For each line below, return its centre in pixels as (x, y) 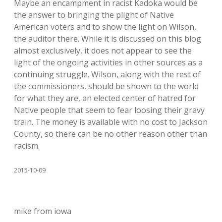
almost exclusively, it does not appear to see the (103, 51)
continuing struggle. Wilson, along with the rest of (107, 74)
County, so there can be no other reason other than (111, 134)
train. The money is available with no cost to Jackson (111, 122)
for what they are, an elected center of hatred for (105, 98)
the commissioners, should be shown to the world (106, 86)
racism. (27, 146)
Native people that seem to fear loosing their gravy (109, 110)
